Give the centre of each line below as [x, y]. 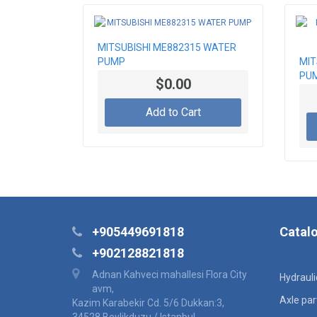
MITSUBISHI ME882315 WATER [167, 48]
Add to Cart [173, 113]
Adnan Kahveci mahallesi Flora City [169, 275]
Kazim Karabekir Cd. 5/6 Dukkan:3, [148, 303]
